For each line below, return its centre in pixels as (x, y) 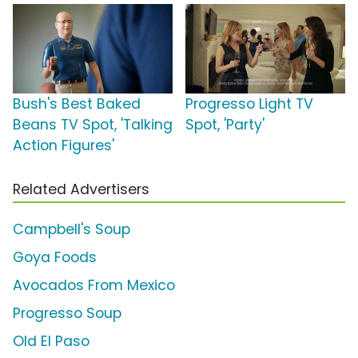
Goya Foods (55, 258)
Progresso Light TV (249, 104)
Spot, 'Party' (225, 125)
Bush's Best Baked (77, 104)
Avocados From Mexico (94, 286)
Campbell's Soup (72, 230)
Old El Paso (51, 342)
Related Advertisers (81, 190)
